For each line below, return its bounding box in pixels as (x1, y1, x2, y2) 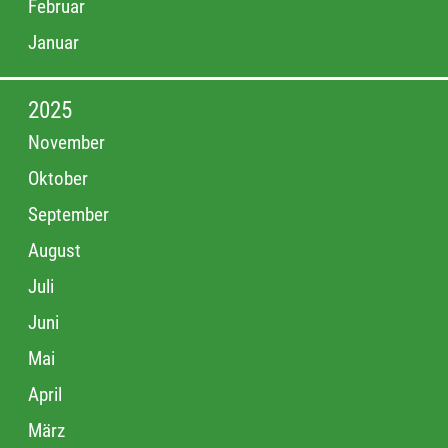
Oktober (28, 167, 88, 191)
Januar (28, 31, 79, 55)
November (28, 131, 105, 155)
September (28, 203, 109, 227)
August (28, 239, 81, 263)
